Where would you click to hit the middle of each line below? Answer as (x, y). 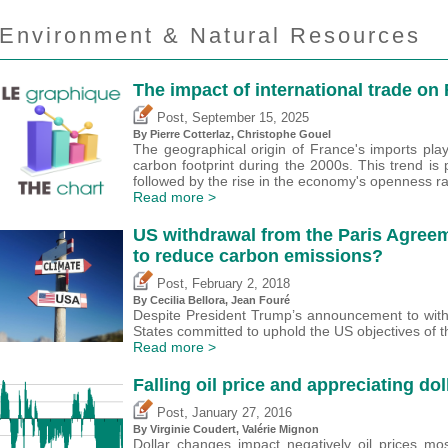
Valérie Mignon (280, 428)
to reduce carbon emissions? (258, 256)
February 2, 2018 (241, 284)
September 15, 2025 (250, 118)
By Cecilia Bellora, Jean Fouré (211, 300)
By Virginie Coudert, (187, 428)
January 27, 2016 (242, 412)
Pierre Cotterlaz (190, 134)
